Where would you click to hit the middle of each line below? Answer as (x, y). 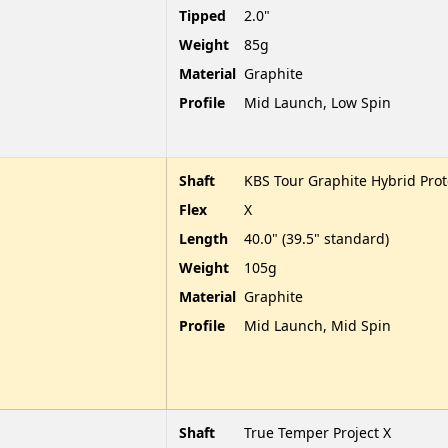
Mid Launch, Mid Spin (317, 325)
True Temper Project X (317, 432)
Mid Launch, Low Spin (317, 102)
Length (203, 238)
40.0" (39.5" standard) (316, 238)
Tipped (202, 15)
